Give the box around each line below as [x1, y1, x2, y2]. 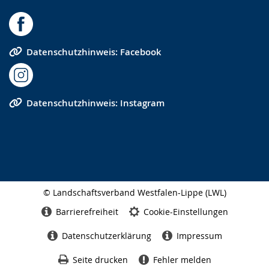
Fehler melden [153, 253, 211, 265]
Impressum [176, 229, 222, 241]
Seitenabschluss [8, 198, 62, 207]
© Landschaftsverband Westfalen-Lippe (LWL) [43, 187, 226, 198]
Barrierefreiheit [55, 205, 118, 217]
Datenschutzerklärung [61, 229, 151, 241]
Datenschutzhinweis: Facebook [26, 45, 162, 58]
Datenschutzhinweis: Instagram [26, 96, 165, 109]
